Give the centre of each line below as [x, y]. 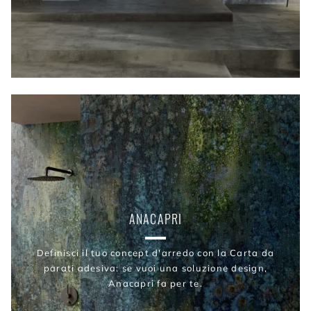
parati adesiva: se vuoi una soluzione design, [155, 268]
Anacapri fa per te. [155, 284]
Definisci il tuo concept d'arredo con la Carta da [155, 253]
